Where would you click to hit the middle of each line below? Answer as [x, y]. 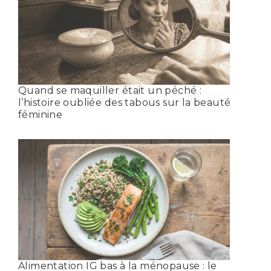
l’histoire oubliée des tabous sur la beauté [125, 102]
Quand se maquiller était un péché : [110, 90]
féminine [41, 114]
